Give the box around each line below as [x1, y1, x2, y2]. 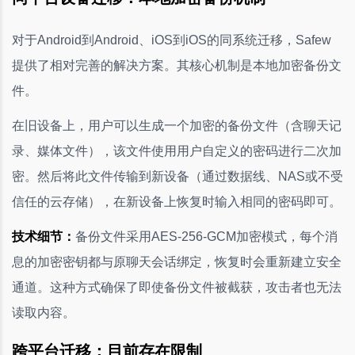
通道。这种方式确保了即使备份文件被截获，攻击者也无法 [12, 280, 342, 294]
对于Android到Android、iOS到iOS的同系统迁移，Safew [12, 32, 331, 47]
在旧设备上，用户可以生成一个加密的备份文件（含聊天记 [12, 118, 342, 132]
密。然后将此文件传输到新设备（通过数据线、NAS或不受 [12, 169, 343, 183]
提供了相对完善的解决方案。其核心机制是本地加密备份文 [12, 58, 342, 72]
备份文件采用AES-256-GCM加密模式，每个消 [75, 229, 338, 243]
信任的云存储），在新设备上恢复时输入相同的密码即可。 [12, 194, 342, 208]
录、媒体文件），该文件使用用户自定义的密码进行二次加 [12, 143, 342, 158]
